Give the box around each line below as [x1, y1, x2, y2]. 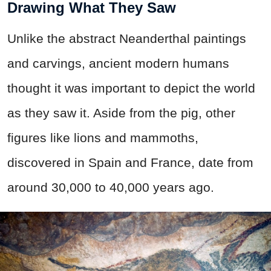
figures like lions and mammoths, [7, 130, 198, 145]
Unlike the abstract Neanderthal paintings [7, 31, 246, 45]
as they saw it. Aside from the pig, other [7, 105, 235, 120]
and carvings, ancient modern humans [7, 56, 229, 70]
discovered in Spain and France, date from [7, 155, 253, 169]
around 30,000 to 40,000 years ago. [7, 180, 214, 194]
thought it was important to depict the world [7, 80, 255, 95]
